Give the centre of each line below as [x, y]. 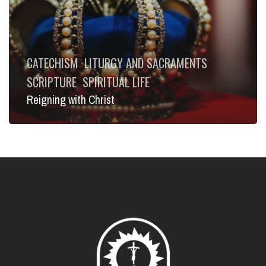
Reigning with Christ [70, 100]
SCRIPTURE [51, 82]
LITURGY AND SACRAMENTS [145, 63]
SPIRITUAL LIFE [116, 82]
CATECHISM [52, 63]
